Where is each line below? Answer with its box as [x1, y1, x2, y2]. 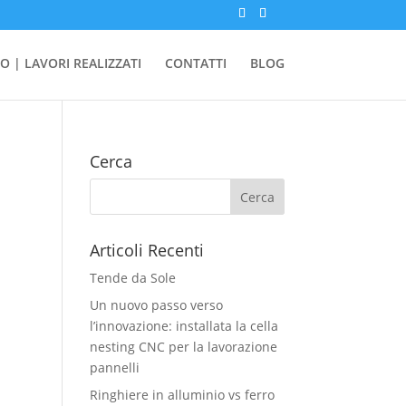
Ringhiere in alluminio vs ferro [89, 386, 275, 403]
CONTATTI [164, 54, 227, 72]
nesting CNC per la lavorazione [89, 338, 277, 355]
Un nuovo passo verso [89, 296, 223, 314]
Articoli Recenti [89, 239, 204, 261]
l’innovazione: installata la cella [89, 317, 278, 334]
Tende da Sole [89, 269, 176, 286]
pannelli [89, 359, 140, 376]
